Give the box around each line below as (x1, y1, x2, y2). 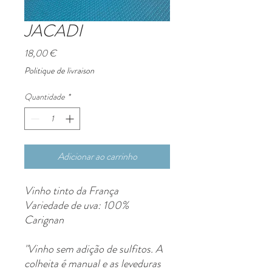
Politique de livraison (24, 64, 94, 77)
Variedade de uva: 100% (24, 197, 129, 214)
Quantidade (24, 90, 65, 103)
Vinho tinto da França (24, 183, 118, 199)
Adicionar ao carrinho (57, 149, 137, 164)
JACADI (24, 19, 82, 44)
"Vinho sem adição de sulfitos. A (24, 241, 163, 257)
